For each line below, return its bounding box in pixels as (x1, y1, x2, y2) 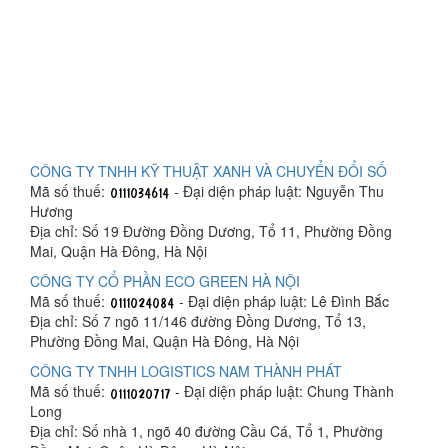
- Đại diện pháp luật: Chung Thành (171, 381, 394, 401)
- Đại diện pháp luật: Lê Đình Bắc (175, 291, 389, 311)
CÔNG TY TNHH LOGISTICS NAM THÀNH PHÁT (30, 361, 342, 381)
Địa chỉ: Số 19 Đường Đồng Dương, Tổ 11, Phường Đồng (30, 221, 392, 241)
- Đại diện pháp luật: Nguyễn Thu (170, 181, 384, 201)
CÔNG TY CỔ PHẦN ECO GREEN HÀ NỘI (30, 271, 300, 291)
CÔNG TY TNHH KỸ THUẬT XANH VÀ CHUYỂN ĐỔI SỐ (30, 161, 387, 181)
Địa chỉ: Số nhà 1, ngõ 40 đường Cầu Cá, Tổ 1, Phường (30, 421, 383, 441)
